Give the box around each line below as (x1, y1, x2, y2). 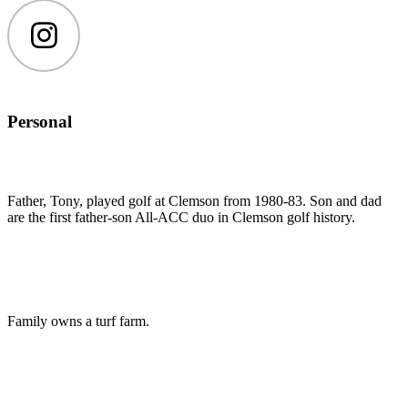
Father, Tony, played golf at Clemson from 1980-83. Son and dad (7, 193, 382, 209)
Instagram (42, 34, 99, 50)
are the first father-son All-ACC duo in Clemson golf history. (7, 209, 355, 226)
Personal (7, 112, 72, 132)
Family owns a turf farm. (7, 313, 149, 330)
